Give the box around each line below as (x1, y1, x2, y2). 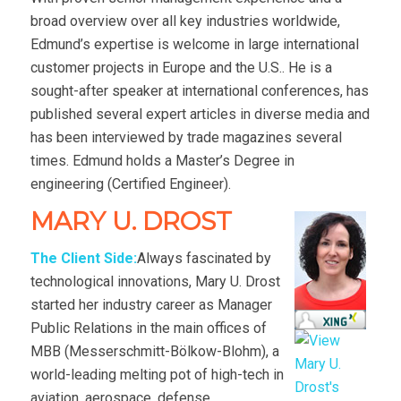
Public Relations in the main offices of (30, 319, 267, 337)
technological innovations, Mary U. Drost (30, 272, 280, 290)
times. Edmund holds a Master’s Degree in (30, 151, 294, 169)
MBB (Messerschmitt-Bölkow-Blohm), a (30, 342, 279, 360)
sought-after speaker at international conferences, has (30, 81, 369, 99)
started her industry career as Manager (30, 295, 272, 313)
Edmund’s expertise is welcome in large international (30, 35, 359, 53)
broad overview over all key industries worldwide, (30, 12, 340, 30)
